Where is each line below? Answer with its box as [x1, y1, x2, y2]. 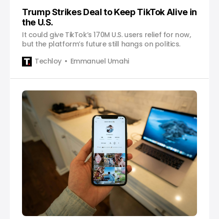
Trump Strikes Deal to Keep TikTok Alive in [22, 6, 197, 17]
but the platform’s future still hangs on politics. [22, 39, 180, 49]
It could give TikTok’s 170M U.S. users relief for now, [22, 29, 191, 40]
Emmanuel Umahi [70, 56, 129, 66]
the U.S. [22, 17, 54, 27]
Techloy [35, 56, 62, 66]
